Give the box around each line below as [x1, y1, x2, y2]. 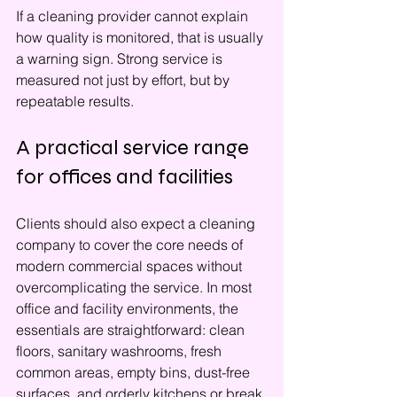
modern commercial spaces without [16, 257, 245, 275]
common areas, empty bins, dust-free [16, 363, 253, 381]
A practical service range [16, 135, 253, 160]
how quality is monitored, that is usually [16, 28, 267, 46]
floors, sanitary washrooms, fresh [16, 342, 225, 360]
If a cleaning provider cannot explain [16, 7, 252, 25]
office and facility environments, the [16, 300, 242, 317]
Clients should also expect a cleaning [16, 214, 259, 232]
